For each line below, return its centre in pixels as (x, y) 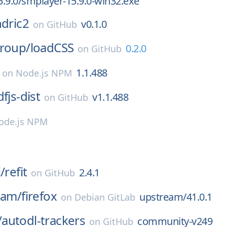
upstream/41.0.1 (176, 197)
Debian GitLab (105, 197)
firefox (39, 196)
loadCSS (52, 47)
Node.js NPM (44, 73)
